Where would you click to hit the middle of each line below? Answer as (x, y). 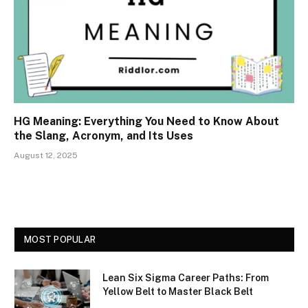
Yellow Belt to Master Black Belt (178, 292)
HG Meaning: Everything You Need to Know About (146, 122)
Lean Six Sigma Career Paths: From (186, 278)
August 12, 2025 (46, 156)
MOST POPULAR (60, 240)
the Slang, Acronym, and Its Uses (103, 136)
